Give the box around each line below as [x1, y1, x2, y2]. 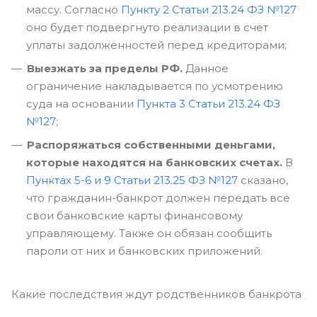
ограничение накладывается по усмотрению [26, 79, 283, 93]
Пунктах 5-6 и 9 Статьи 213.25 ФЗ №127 [26, 173, 238, 187]
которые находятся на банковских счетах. [26, 156, 282, 169]
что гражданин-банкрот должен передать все [26, 191, 290, 204]
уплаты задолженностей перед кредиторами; [26, 38, 287, 52]
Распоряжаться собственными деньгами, [27, 138, 275, 151]
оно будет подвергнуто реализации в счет [26, 21, 268, 34]
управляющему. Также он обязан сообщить [26, 226, 272, 240]
